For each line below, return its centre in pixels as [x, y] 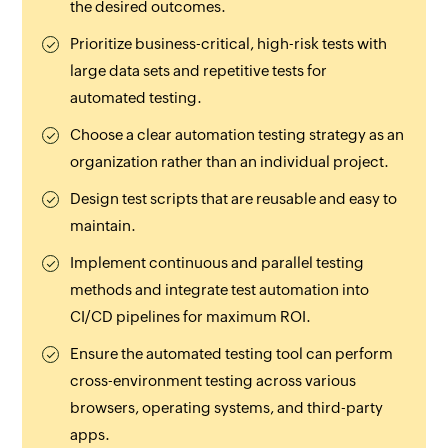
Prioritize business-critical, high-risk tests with [229, 43]
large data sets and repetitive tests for [199, 70]
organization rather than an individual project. [230, 161]
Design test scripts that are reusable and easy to [234, 198]
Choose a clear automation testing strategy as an [237, 134]
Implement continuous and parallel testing [217, 262]
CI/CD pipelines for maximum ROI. [191, 316]
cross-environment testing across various [213, 380]
